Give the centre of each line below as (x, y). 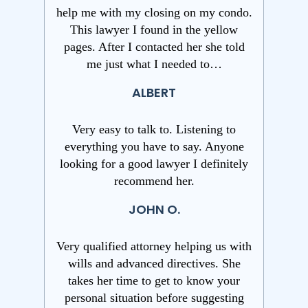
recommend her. (154, 181)
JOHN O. (154, 210)
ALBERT (154, 93)
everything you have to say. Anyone (154, 147)
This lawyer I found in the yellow (154, 30)
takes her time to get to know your (154, 281)
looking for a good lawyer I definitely (154, 164)
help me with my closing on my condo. (154, 13)
